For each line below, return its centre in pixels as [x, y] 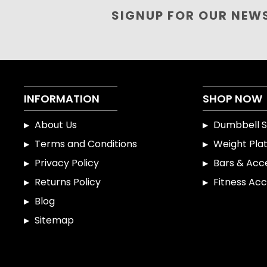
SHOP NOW [232, 98]
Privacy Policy [67, 163]
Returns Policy [68, 182]
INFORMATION [62, 98]
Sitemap [54, 220]
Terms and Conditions [86, 144]
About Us [56, 125]
